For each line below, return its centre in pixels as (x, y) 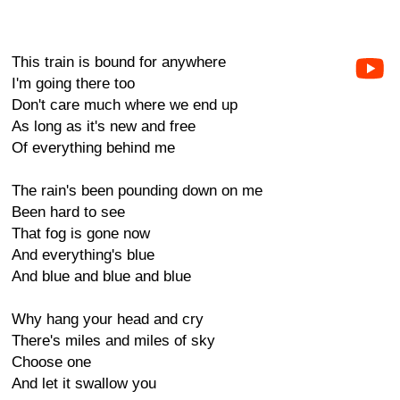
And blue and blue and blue (101, 276)
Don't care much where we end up (125, 105)
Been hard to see (68, 212)
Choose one (51, 362)
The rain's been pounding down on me (137, 191)
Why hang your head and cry (108, 319)
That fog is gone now (81, 233)
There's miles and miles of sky (113, 341)
